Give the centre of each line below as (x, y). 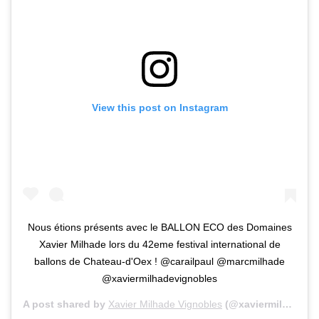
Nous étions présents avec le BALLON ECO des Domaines (159, 228)
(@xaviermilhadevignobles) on (252, 304)
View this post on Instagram (159, 107)
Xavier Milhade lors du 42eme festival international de (159, 245)
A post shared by (66, 304)
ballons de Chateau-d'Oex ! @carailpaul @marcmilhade (159, 262)
